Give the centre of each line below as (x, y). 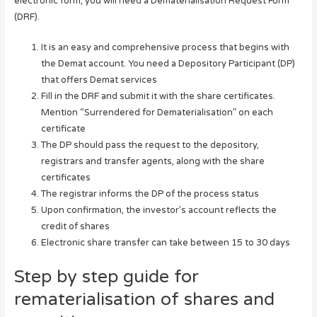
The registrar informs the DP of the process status (150, 194)
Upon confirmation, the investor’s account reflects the (158, 211)
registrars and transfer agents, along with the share (152, 162)
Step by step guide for (106, 276)
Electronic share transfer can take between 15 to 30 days (165, 243)
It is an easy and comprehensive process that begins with (165, 48)
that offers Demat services (99, 80)
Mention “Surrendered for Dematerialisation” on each (157, 113)
